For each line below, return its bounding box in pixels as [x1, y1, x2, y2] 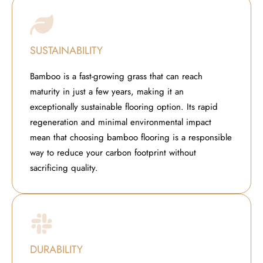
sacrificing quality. [30, 161, 98, 174]
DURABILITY [30, 241, 83, 257]
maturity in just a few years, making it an [30, 85, 184, 98]
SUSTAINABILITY [30, 42, 103, 58]
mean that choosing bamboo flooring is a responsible [30, 130, 232, 144]
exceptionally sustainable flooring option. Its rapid [30, 100, 218, 113]
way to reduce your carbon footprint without [30, 146, 196, 159]
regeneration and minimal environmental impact [30, 115, 211, 129]
